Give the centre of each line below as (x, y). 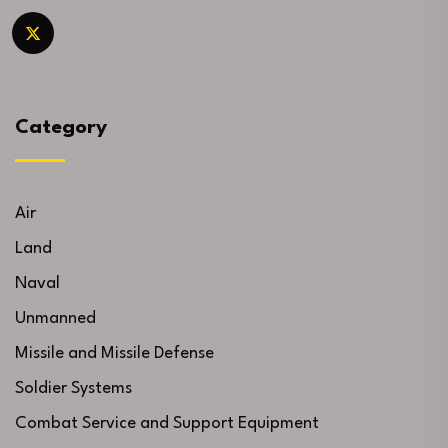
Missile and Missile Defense (114, 354)
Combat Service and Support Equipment (167, 424)
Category (61, 128)
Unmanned (55, 319)
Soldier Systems (73, 389)
